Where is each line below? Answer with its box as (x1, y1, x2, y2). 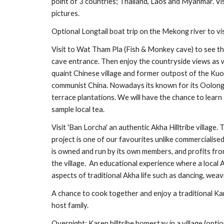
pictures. (51, 9, 79, 17)
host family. (51, 201, 88, 209)
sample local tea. (51, 105, 104, 113)
